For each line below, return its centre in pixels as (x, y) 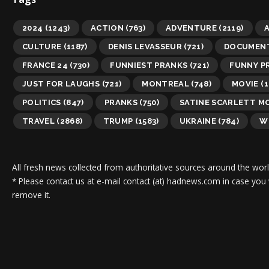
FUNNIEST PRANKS (149, 65)
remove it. (31, 195)
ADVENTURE (191, 28)
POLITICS (42, 102)
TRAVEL (39, 121)
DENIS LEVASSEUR (145, 46)
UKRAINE (198, 121)
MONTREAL (166, 83)
